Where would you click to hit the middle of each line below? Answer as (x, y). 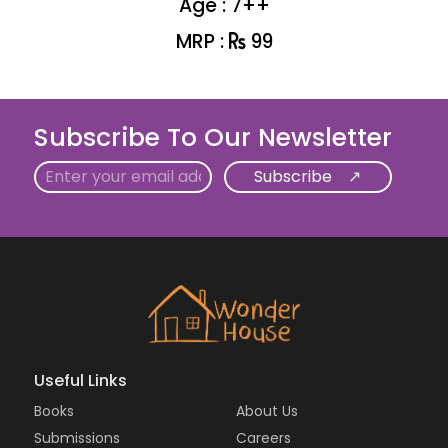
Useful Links (81, 381)
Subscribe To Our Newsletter (213, 138)
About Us (267, 411)
